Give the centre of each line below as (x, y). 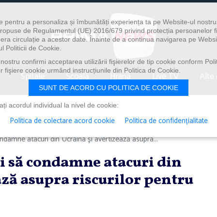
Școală (77, 76)
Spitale (33, 76)
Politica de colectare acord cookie (62, 121)
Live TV (165, 76)
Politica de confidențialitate (166, 121)
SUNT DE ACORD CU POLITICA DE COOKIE (108, 88)
